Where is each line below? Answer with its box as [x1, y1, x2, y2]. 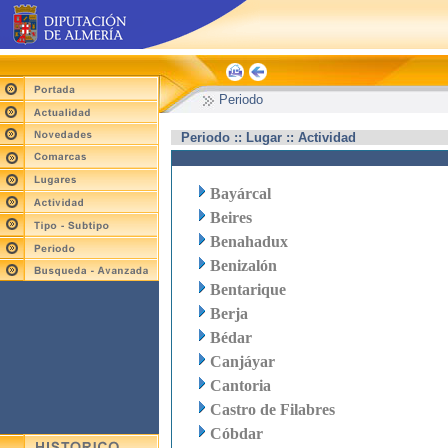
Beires [210, 209, 252, 226]
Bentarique [210, 281, 286, 298]
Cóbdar [210, 425, 263, 442]
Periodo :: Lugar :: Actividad [181, 130, 356, 145]
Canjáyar [210, 353, 275, 370]
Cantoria [210, 377, 271, 394]
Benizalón [210, 257, 277, 274]
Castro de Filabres [210, 401, 335, 418]
